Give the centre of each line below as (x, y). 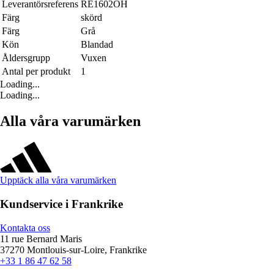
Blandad (97, 45)
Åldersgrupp (26, 58)
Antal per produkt (36, 72)
